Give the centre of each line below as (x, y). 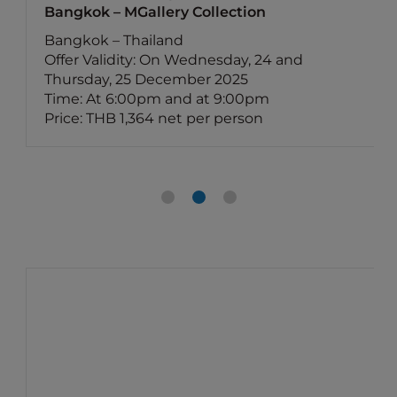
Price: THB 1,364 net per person (154, 118)
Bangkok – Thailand (114, 40)
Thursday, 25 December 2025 (147, 79)
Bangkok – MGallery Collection (156, 12)
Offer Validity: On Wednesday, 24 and (174, 60)
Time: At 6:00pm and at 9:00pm (157, 99)
